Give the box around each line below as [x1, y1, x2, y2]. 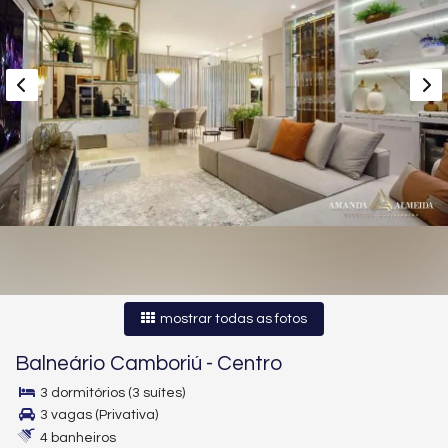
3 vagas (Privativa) [37, 408, 158, 422]
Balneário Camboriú [15, 353, 202, 374]
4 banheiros [37, 431, 116, 445]
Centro [217, 353, 282, 374]
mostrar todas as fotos [157, 312, 307, 326]
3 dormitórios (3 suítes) [37, 386, 185, 400]
